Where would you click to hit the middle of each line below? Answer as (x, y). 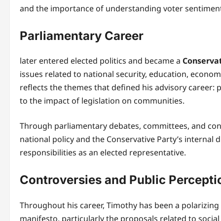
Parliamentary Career (82, 36)
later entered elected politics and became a (101, 61)
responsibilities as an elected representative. (103, 153)
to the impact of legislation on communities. (102, 101)
